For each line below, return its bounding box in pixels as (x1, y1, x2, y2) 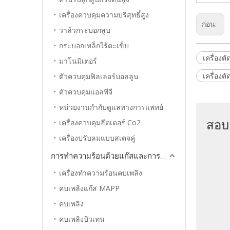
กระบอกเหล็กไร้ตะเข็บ (59, 41, 129, 50)
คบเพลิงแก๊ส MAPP (59, 183, 120, 193)
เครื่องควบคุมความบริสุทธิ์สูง (59, 10, 149, 20)
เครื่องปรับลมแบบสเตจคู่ (59, 133, 135, 143)
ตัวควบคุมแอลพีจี (59, 87, 112, 97)
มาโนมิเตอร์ (59, 56, 97, 66)
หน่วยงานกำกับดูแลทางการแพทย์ (59, 102, 163, 112)
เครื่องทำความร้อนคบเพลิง (59, 168, 142, 178)
